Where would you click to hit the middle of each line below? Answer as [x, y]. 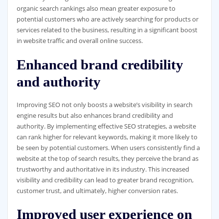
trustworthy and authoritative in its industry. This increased [103, 169]
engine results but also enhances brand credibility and [95, 115]
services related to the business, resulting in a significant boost [107, 30]
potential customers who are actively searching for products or [107, 19]
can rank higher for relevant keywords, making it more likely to [107, 137]
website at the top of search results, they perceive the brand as [107, 158]
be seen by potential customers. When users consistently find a [108, 147]
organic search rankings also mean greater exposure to [96, 9]
